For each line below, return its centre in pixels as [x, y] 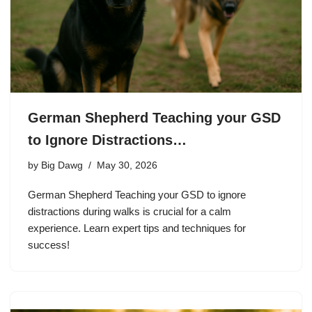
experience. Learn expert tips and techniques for [137, 228]
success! [49, 244]
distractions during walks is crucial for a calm [130, 211]
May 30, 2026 [127, 165]
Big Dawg [62, 165]
